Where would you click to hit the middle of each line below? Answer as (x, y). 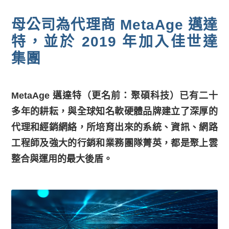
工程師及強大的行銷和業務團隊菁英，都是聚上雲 (114, 143)
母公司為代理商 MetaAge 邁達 (114, 25)
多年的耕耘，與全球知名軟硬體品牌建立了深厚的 (114, 111)
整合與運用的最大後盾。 (62, 159)
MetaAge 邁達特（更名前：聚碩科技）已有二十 (114, 95)
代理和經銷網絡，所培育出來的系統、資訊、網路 (114, 127)
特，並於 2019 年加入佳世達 (114, 41)
